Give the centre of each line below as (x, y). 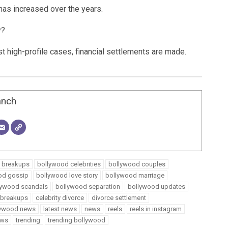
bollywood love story (67, 176)
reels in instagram (155, 209)
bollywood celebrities (69, 164)
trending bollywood (76, 220)
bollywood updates (156, 187)
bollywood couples (137, 164)
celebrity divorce (60, 198)
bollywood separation (88, 187)
